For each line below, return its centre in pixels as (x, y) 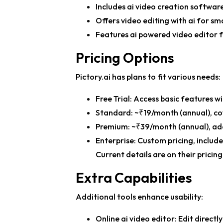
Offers (108, 21)
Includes (111, 7)
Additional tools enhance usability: (139, 197)
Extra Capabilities (134, 178)
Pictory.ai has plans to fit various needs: (148, 77)
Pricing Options (125, 58)
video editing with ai (158, 21)
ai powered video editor (174, 35)
